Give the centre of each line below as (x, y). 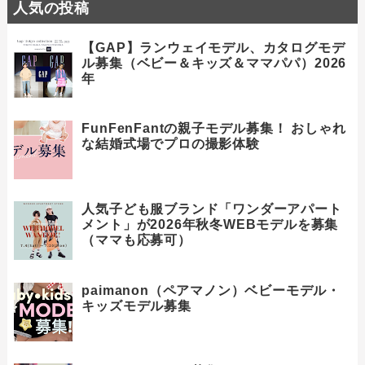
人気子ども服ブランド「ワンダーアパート (212, 209)
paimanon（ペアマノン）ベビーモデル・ (211, 290)
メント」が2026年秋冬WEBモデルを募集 (210, 225)
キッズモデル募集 (136, 306)
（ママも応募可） (136, 240)
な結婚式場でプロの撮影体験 (171, 143)
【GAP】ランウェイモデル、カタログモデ (213, 47)
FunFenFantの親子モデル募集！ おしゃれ (214, 128)
